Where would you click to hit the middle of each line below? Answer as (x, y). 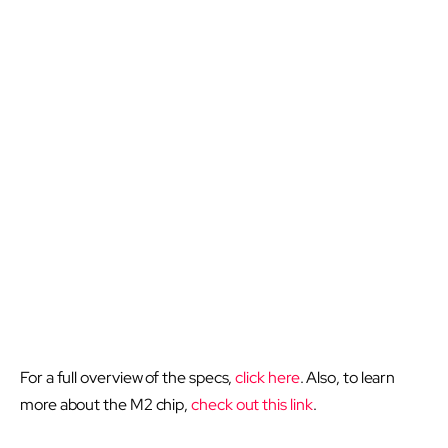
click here (267, 378)
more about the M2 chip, (106, 405)
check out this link (252, 405)
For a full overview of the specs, (128, 378)
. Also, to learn (347, 378)
